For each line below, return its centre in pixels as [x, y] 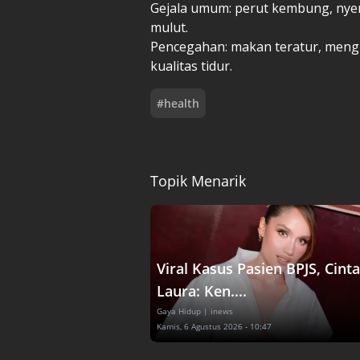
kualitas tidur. [191, 65]
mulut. [169, 27]
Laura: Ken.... [202, 290]
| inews [218, 311]
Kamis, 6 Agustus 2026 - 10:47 [214, 326]
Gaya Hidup [179, 311]
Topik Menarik [198, 180]
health [182, 103]
